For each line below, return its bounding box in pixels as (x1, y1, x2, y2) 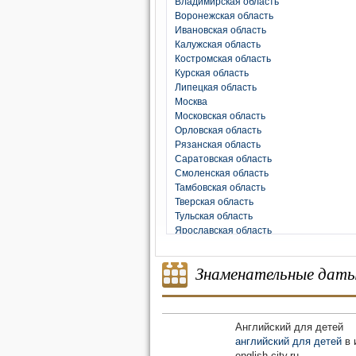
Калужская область (175, 39, 261, 50)
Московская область (175, 110, 265, 122)
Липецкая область (175, 82, 257, 93)
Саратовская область (175, 153, 272, 164)
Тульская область (175, 211, 253, 222)
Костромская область (175, 53, 271, 64)
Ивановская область (175, 25, 266, 36)
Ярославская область (175, 225, 272, 236)
